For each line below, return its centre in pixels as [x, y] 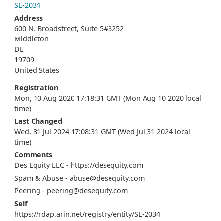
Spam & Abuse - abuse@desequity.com [79, 178]
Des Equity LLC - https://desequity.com [79, 165]
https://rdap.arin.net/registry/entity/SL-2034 [87, 214]
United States [37, 70]
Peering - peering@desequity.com [71, 191]
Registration [36, 88]
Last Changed [38, 121]
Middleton [32, 39]
